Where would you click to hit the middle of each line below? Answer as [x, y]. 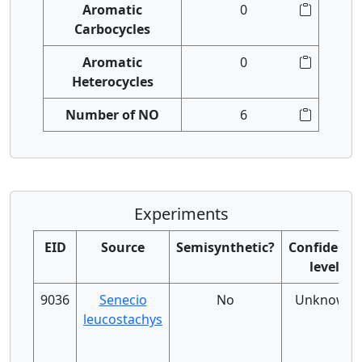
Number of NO [112, 115]
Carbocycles [112, 29]
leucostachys [123, 319]
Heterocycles [112, 82]
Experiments [181, 214]
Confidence [324, 247]
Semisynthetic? [225, 247]
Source [123, 247]
